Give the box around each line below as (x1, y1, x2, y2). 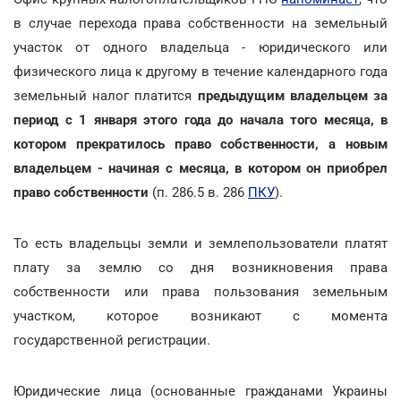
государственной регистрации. (13, 331, 210, 348)
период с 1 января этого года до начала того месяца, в (13, 111, 388, 128)
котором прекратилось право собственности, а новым (13, 135, 388, 152)
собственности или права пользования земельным (13, 283, 388, 300)
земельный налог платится (13, 87, 198, 104)
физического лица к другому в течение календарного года (13, 63, 388, 80)
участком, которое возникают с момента (13, 307, 388, 324)
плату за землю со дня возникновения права (13, 259, 388, 276)
